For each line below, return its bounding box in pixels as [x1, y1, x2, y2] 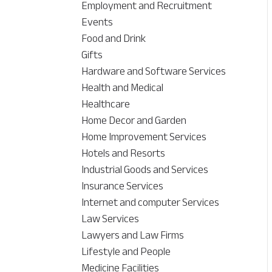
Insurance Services [81, 175, 164, 197]
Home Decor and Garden [81, 110, 187, 131]
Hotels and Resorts [81, 143, 166, 164]
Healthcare [81, 93, 131, 115]
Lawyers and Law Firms [81, 225, 185, 246]
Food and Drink [81, 28, 146, 49]
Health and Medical [81, 77, 164, 98]
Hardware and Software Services [81, 61, 226, 82]
